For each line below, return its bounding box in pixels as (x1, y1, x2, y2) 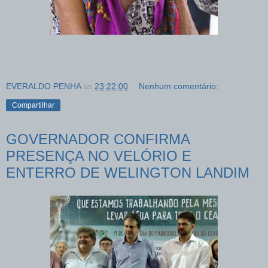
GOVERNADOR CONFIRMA (6, 131, 190, 148)
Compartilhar (12, 101, 54, 110)
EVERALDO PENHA (6, 81, 81, 92)
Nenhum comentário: (139, 81, 219, 92)
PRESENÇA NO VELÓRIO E (6, 148, 191, 165)
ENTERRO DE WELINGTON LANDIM (6, 165, 249, 181)
